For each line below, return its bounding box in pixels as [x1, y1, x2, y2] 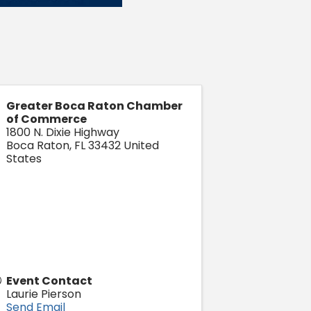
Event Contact [6, 273, 92, 289]
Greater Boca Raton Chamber [6, 98, 183, 115]
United [123, 137, 159, 154]
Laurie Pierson [6, 286, 81, 303]
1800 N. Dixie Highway [6, 124, 119, 141]
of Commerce [6, 111, 87, 128]
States [6, 151, 42, 167]
